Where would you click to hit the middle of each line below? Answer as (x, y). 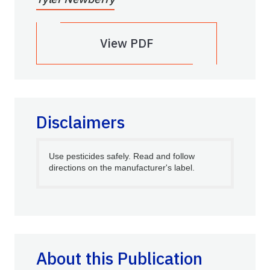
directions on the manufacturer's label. (122, 168)
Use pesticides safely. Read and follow (122, 156)
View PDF (127, 43)
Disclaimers (80, 122)
